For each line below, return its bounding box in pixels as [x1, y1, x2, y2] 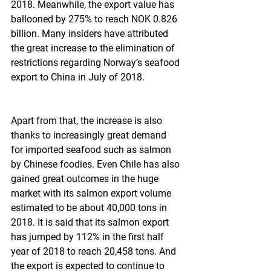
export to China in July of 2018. [11, 71, 145, 83]
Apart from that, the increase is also [11, 115, 165, 126]
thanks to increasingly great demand [11, 129, 169, 141]
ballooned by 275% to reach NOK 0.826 [11, 13, 180, 25]
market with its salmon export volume [11, 188, 174, 199]
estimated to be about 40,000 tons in [11, 202, 169, 214]
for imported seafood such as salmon [11, 144, 174, 155]
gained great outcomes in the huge [11, 173, 161, 184]
